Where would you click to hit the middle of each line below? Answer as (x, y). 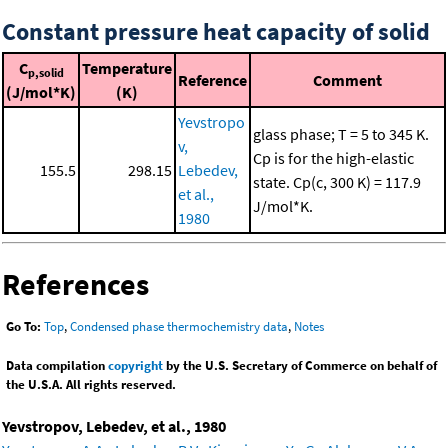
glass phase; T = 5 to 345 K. (341, 133)
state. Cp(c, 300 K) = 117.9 (337, 181)
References (75, 283)
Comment (347, 79)
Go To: (23, 327)
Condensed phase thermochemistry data (179, 327)
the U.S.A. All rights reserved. (91, 385)
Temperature (127, 67)
